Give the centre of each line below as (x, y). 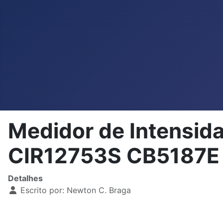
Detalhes (25, 178)
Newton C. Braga (99, 190)
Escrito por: (42, 190)
